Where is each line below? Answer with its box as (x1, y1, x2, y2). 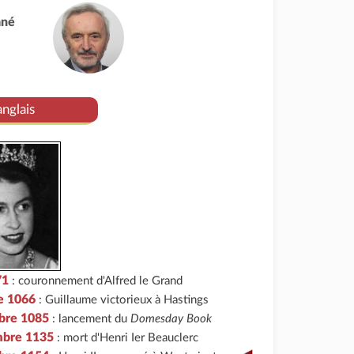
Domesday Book (130, 312, 212, 325)
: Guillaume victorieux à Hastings (36, 293, 209, 306)
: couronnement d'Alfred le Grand (9, 274, 183, 287)
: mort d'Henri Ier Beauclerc (54, 331, 198, 344)
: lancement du (49, 312, 130, 325)
